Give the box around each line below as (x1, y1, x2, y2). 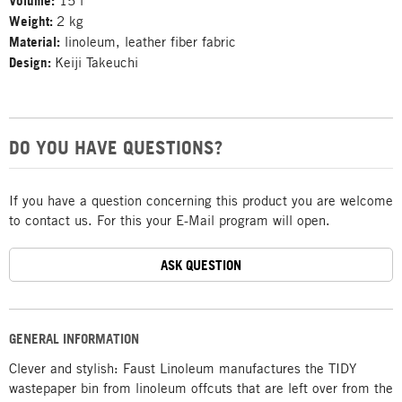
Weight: (9, 13, 57, 30)
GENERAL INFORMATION (9, 330, 139, 347)
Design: (9, 54, 55, 71)
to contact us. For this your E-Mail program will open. (9, 212, 330, 228)
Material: (9, 33, 60, 50)
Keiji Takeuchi (55, 54, 138, 70)
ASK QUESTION (161, 256, 241, 274)
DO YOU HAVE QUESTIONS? (9, 135, 223, 159)
